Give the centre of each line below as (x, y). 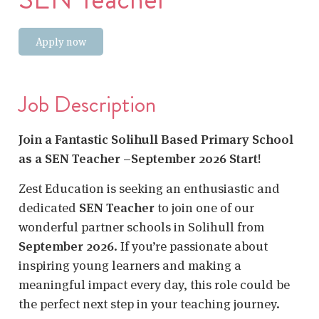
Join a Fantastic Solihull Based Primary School (156, 140)
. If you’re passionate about (191, 246)
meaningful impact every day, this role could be (154, 284)
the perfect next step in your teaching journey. (149, 303)
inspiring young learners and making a (130, 265)
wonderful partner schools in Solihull (126, 226)
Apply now (61, 42)
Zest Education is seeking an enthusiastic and (149, 188)
